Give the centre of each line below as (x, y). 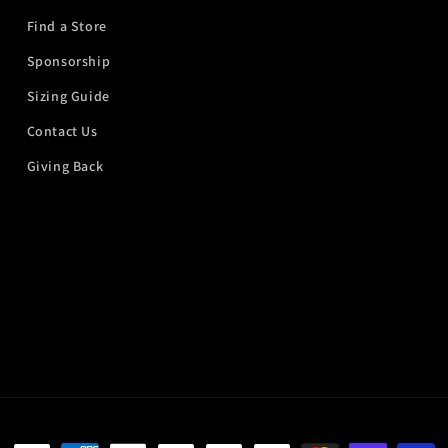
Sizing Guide (68, 95)
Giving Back (65, 165)
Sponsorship (68, 60)
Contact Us (62, 130)
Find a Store (66, 25)
